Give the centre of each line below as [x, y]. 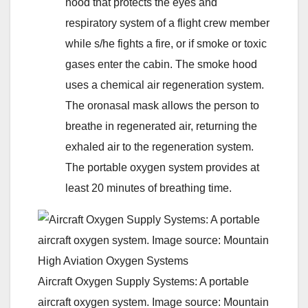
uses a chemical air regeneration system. [165, 85]
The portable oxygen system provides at [162, 167]
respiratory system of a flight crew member [167, 23]
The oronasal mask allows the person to [162, 105]
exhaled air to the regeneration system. [159, 146]
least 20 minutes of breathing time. [148, 188]
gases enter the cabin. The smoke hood [161, 64]
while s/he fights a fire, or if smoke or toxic [166, 43]
